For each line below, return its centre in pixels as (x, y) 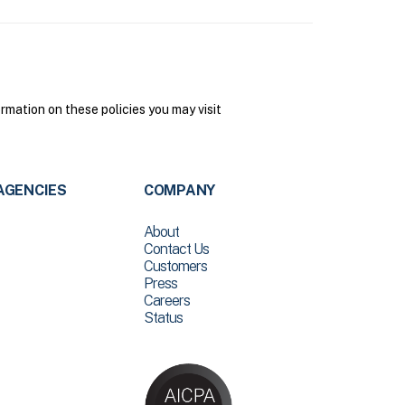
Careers (166, 301)
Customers (175, 266)
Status (163, 318)
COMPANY (179, 190)
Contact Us (176, 249)
